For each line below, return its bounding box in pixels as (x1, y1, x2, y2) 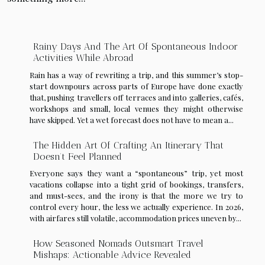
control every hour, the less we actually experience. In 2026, (30, 202, 243, 212)
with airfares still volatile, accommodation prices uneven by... (30, 213, 241, 224)
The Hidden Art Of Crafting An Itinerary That (33, 139, 224, 151)
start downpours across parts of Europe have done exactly (30, 80, 243, 91)
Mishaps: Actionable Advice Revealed (33, 249, 191, 261)
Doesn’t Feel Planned (33, 150, 122, 162)
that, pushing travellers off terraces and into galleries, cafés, (30, 92, 243, 102)
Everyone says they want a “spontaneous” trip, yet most (30, 168, 243, 179)
